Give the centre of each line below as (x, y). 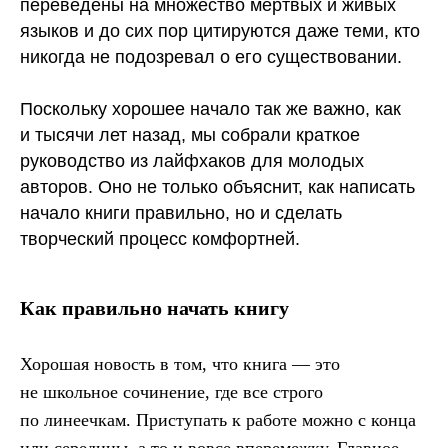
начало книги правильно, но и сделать (181, 213)
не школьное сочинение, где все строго (171, 392)
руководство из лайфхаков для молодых (192, 161)
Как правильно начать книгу (154, 308)
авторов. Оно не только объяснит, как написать (217, 187)
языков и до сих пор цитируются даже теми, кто (220, 31)
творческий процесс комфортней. (160, 239)
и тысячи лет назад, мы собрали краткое (190, 135)
